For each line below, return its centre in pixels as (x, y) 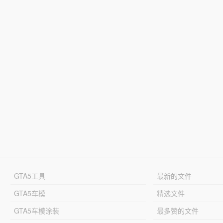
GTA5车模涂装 (36, 210)
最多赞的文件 (178, 210)
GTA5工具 (29, 175)
